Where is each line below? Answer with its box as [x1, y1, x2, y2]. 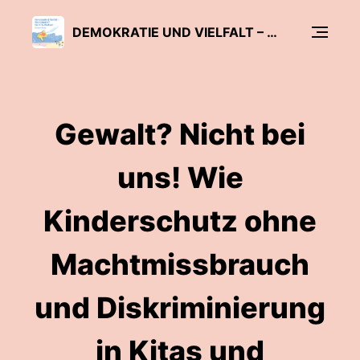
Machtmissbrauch [51, 247, 309, 282]
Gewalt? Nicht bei [55, 117, 305, 152]
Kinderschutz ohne [43, 203, 317, 239]
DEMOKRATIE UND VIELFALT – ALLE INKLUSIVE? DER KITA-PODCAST [267, 23, 277, 40]
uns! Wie [117, 160, 243, 195]
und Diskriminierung [35, 290, 325, 325]
